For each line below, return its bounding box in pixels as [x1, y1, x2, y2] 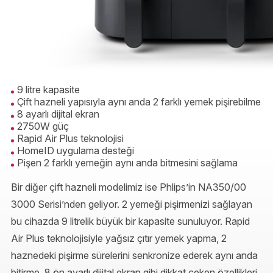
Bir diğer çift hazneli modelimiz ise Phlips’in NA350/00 [11, 181, 246, 194]
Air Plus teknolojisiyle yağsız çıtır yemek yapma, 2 [11, 232, 227, 245]
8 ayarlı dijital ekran [17, 108, 99, 121]
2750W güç [17, 120, 69, 133]
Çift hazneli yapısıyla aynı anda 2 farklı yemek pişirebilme [17, 96, 261, 108]
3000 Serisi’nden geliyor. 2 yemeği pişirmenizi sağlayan [11, 198, 252, 211]
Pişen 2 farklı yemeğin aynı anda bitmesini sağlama [17, 157, 238, 169]
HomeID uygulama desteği [17, 144, 134, 157]
